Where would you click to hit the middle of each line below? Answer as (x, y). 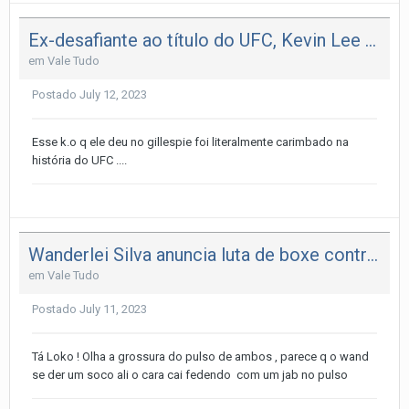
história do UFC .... (79, 161)
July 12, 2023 (113, 95)
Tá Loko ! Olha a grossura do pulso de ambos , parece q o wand (200, 356)
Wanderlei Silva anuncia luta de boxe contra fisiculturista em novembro (372, 254)
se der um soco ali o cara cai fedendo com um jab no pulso (191, 374)
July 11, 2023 (113, 309)
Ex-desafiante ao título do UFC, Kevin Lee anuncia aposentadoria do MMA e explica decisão (371, 41)
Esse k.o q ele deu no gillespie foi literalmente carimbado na (190, 142)
